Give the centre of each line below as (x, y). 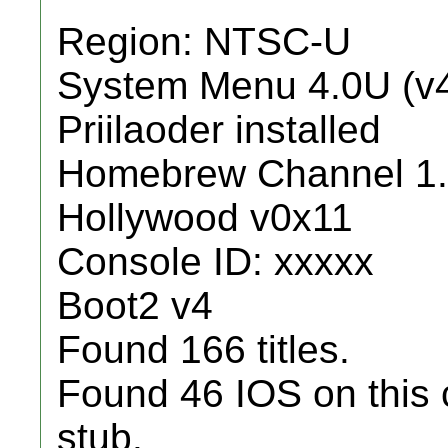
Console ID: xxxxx (215, 261)
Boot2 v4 (135, 305)
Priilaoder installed (219, 129)
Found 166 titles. (203, 349)
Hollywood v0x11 (205, 217)
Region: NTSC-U (204, 41)
